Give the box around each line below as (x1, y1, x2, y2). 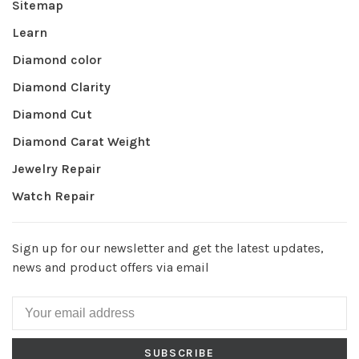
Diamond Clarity (12, 79, 111, 95)
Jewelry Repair (12, 161, 101, 176)
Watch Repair (12, 188, 95, 204)
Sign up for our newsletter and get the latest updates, (12, 240, 324, 256)
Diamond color (12, 52, 102, 67)
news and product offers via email (12, 260, 209, 275)
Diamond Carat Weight (12, 134, 151, 149)
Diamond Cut (12, 107, 92, 122)
